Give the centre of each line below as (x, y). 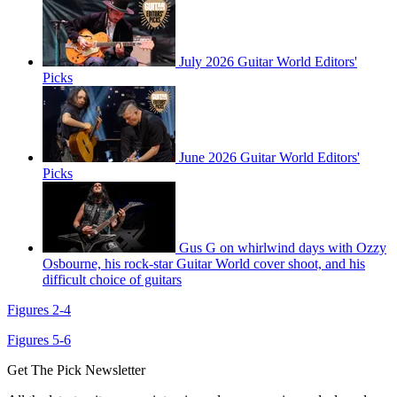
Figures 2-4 (39, 310)
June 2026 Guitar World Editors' (269, 158)
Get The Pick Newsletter (76, 370)
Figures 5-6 (39, 340)
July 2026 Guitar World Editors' (268, 62)
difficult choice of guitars (112, 280)
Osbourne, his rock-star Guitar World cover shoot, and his (204, 264)
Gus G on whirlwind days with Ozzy (283, 248)
